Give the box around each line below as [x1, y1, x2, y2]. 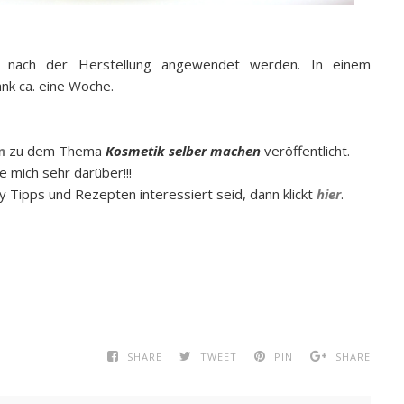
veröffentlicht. [264, 142, 350, 160]
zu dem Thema [5, 142, 102, 160]
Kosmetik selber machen [106, 142, 261, 160]
